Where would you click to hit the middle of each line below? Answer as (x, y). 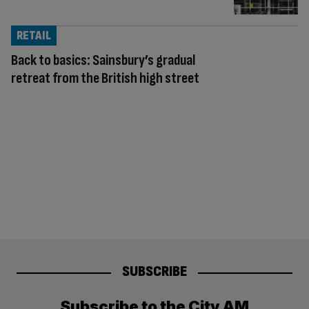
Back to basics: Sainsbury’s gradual (103, 60)
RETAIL (34, 35)
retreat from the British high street (105, 78)
